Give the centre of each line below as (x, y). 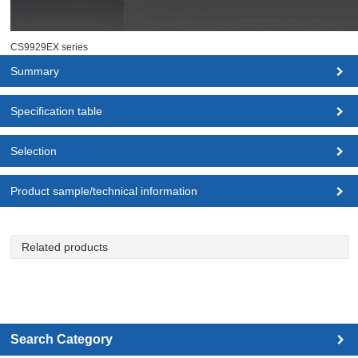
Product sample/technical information (104, 191)
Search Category (62, 340)
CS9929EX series (50, 48)
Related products (65, 247)
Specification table (57, 111)
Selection (34, 151)
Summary (35, 72)
